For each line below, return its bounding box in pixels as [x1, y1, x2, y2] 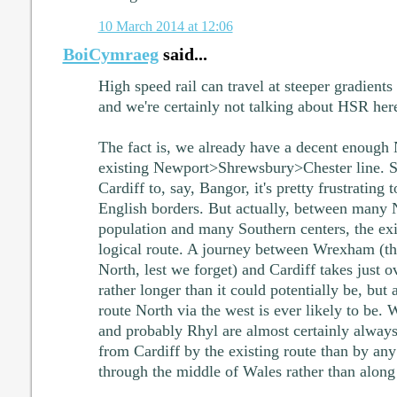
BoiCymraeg [62, 44, 159, 65]
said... [158, 44, 207, 65]
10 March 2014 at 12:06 [97, 18, 233, 35]
